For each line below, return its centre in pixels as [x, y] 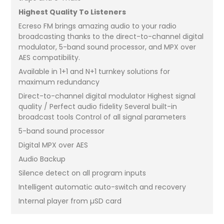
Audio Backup [42, 159]
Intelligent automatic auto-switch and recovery [102, 187]
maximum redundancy [59, 82]
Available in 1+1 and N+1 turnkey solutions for [94, 71]
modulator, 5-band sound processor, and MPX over [107, 47]
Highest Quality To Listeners [72, 12]
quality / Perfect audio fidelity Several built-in [98, 106]
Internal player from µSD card [70, 201]
